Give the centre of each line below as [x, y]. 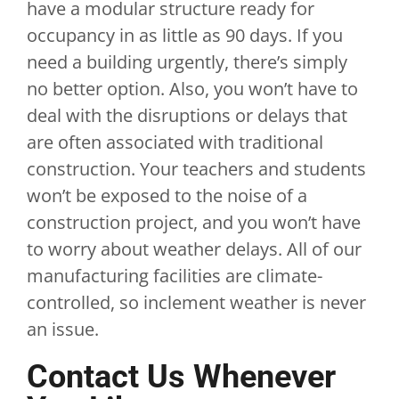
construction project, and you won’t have [193, 222]
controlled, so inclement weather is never [196, 302]
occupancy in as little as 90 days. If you [184, 35]
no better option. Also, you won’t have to [192, 89]
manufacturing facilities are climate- [174, 276]
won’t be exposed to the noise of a [167, 195]
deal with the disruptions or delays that [187, 115]
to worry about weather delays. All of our [194, 249]
